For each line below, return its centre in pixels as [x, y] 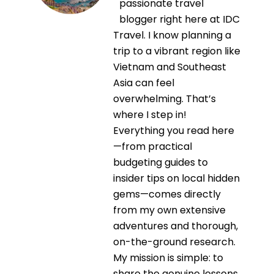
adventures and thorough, [176, 226]
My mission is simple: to [168, 258]
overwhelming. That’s [165, 99]
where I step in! [150, 115]
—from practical [153, 147]
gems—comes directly [167, 194]
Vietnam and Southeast [170, 67]
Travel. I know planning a [172, 35]
